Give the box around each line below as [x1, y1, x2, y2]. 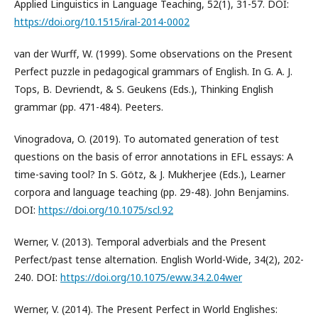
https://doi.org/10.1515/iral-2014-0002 [14, 15, 190, 29]
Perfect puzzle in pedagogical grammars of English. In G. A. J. [14, 65, 292, 79]
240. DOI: [14, 270, 60, 285]
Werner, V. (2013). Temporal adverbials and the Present [14, 235, 266, 249]
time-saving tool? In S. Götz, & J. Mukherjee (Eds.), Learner [14, 168, 285, 182]
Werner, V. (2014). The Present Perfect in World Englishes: [14, 302, 278, 317]
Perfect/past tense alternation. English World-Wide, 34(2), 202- [14, 253, 304, 267]
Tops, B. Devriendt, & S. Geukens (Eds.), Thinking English [14, 82, 273, 97]
